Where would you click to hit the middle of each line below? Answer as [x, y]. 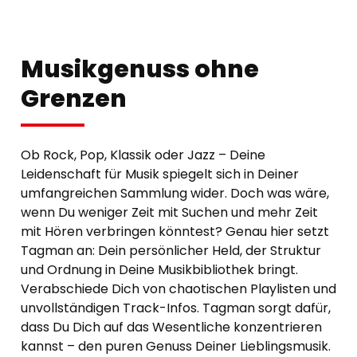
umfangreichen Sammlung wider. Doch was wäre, [175, 193]
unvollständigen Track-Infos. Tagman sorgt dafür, [176, 308]
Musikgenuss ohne [140, 69]
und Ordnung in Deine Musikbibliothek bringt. [159, 269]
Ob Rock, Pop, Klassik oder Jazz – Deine [143, 155]
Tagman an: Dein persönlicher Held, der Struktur [171, 250]
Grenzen [74, 98]
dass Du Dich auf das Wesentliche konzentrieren [171, 327]
